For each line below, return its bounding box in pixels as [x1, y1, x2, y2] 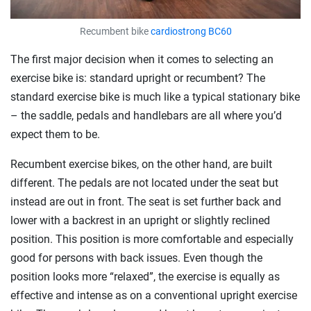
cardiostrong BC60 [150, 26, 232, 37]
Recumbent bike [79, 26, 151, 37]
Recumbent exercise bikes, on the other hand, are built [10, 158, 272, 171]
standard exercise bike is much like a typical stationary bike [10, 90, 300, 103]
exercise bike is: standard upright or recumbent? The [10, 72, 265, 85]
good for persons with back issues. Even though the [10, 251, 262, 264]
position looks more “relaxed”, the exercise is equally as [10, 270, 280, 283]
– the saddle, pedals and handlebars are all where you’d [10, 109, 282, 122]
